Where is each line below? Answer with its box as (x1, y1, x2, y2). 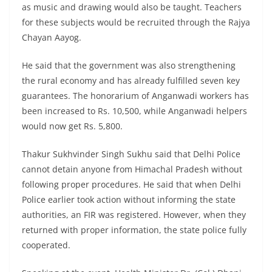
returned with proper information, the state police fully (22, 224, 246, 236)
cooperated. (22, 239, 70, 251)
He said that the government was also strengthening (22, 59, 236, 72)
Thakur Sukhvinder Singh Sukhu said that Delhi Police (22, 148, 240, 160)
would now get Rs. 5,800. (22, 120, 123, 132)
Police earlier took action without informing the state (22, 194, 236, 206)
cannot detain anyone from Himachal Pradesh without (22, 163, 242, 175)
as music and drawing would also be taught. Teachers (22, 1, 242, 13)
